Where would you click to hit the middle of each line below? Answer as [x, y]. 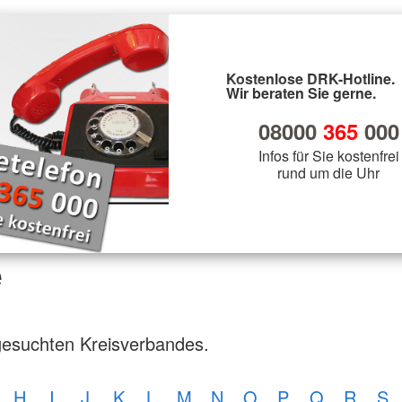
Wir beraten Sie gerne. [301, 92]
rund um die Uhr [328, 172]
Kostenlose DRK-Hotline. [310, 78]
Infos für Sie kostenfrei [328, 155]
